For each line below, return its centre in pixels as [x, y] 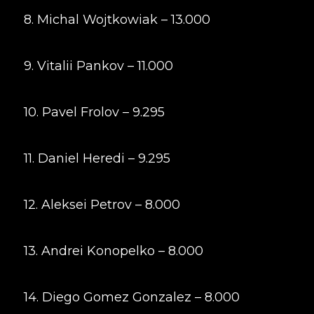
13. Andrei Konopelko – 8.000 [113, 251]
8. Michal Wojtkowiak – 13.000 [117, 20]
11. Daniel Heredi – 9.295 [97, 158]
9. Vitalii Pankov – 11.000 [98, 66]
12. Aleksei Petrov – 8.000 [102, 205]
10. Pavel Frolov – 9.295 [94, 112]
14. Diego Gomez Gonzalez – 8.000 [131, 297]
